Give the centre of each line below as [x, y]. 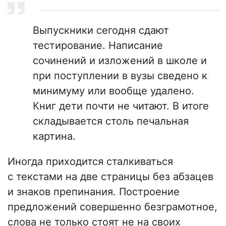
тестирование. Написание [98, 46]
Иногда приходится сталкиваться [90, 162]
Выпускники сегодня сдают [101, 31]
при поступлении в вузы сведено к [120, 76]
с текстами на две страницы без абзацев [110, 177]
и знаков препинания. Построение [94, 192]
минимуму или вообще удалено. [114, 91]
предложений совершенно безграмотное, [112, 207]
